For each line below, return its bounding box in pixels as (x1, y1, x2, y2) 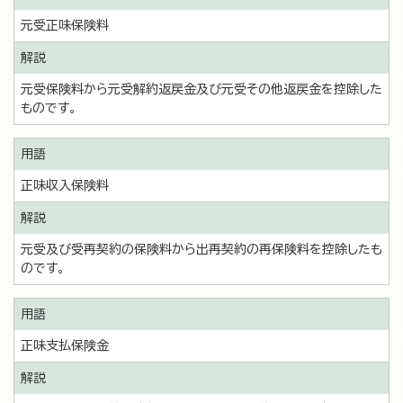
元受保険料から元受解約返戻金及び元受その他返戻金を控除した (21, 83, 382, 95)
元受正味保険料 (21, 19, 109, 31)
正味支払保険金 (21, 339, 109, 352)
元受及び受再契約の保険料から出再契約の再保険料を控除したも (21, 243, 382, 255)
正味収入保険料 (21, 179, 109, 192)
